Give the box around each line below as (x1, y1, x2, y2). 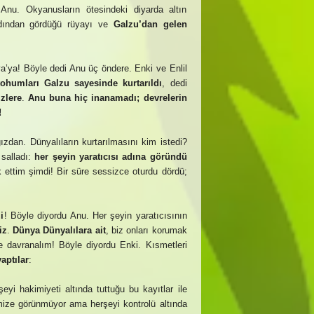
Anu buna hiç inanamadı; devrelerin (27, 93, 187, 103)
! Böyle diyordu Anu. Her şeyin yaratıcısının (4, 210, 187, 221)
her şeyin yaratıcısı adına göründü (34, 151, 187, 162)
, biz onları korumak (105, 225, 187, 235)
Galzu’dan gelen (113, 19, 187, 29)
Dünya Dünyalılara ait (13, 225, 106, 235)
